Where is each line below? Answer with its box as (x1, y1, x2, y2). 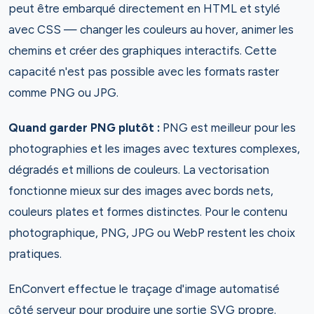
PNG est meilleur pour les (163, 121, 296, 135)
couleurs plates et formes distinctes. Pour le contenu (8, 205, 287, 219)
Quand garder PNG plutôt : (8, 121, 163, 135)
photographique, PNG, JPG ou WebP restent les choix (8, 226, 295, 240)
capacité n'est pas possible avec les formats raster (8, 64, 279, 78)
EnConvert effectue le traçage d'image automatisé (8, 282, 280, 296)
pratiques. (8, 247, 62, 261)
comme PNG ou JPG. (8, 86, 118, 100)
